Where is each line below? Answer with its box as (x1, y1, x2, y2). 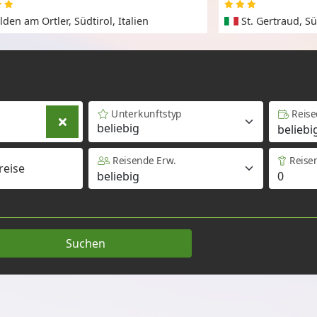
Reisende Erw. (113, 154, 176, 168)
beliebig (97, 120, 140, 137)
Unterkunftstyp (111, 107, 183, 121)
